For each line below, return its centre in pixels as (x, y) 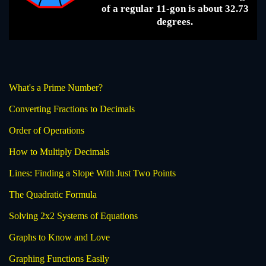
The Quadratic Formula (53, 195)
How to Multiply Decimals (59, 152)
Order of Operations (47, 131)
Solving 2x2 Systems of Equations (73, 216)
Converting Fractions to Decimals (72, 109)
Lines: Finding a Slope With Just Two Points (92, 173)
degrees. (175, 22)
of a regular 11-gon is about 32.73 (175, 9)
